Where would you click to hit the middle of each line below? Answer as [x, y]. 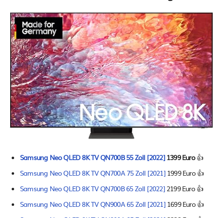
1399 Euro [180, 157]
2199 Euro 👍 [184, 188]
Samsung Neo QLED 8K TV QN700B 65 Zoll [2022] [92, 188]
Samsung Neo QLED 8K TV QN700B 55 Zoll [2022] [92, 157]
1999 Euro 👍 [184, 173]
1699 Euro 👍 [184, 204]
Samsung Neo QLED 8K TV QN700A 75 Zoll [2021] [93, 173]
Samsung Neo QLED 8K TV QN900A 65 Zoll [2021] [93, 204]
